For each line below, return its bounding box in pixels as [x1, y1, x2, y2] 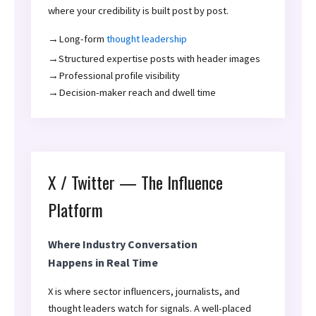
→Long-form [48, 32, 107, 46]
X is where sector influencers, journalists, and [48, 285, 240, 298]
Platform [48, 197, 103, 223]
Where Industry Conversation [48, 237, 197, 252]
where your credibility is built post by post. [48, 4, 229, 18]
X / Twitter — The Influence [48, 169, 223, 195]
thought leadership [107, 32, 187, 46]
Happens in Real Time [48, 255, 158, 270]
